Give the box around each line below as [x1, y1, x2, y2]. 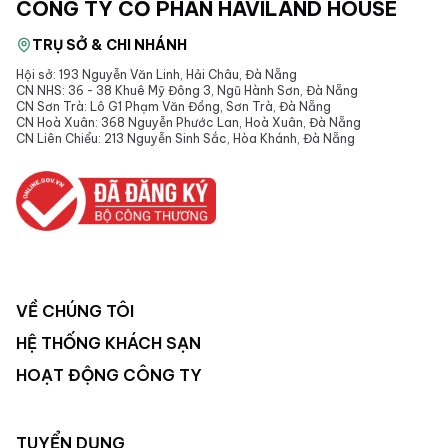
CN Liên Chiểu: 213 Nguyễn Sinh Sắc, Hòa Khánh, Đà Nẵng [16, 130, 355, 146]
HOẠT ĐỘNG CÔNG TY [16, 365, 202, 386]
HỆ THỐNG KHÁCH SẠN [16, 333, 201, 354]
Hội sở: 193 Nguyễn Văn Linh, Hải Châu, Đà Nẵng [16, 66, 297, 82]
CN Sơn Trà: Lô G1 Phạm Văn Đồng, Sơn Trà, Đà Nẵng [16, 98, 331, 114]
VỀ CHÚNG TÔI [16, 301, 134, 322]
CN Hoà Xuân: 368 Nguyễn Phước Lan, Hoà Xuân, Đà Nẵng [16, 114, 361, 130]
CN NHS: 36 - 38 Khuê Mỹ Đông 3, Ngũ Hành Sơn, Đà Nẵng [16, 82, 358, 98]
